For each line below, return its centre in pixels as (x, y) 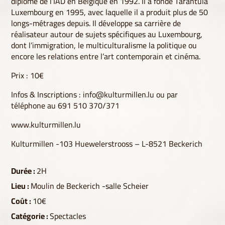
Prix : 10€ (28, 76)
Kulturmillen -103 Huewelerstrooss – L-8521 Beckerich (107, 144)
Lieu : (21, 186)
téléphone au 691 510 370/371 (66, 106)
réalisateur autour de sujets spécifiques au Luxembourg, (107, 34)
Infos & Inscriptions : (47, 95)
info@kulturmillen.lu (119, 95)
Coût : (22, 201)
